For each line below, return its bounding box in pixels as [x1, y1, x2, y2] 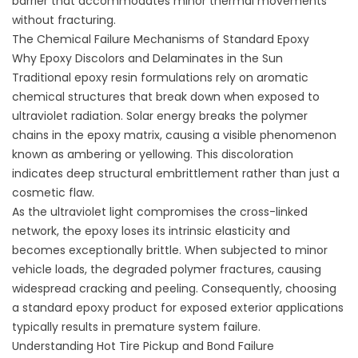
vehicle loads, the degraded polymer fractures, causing [12, 261, 321, 277]
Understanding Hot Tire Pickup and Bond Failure [12, 338, 274, 354]
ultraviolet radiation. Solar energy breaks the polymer [12, 108, 308, 124]
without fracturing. [12, 12, 116, 28]
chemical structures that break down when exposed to [12, 89, 320, 105]
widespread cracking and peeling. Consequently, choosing [12, 280, 336, 296]
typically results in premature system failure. [12, 319, 261, 335]
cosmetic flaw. [12, 185, 94, 201]
